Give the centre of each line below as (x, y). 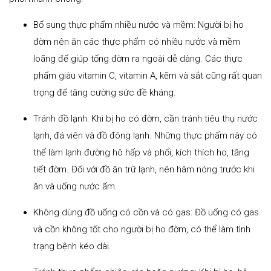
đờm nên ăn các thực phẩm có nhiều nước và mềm (137, 41)
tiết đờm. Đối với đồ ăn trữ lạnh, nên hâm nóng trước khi (144, 169)
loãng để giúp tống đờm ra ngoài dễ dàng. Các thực (138, 58)
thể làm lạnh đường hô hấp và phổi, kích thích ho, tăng (141, 152)
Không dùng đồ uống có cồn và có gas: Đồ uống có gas (146, 212)
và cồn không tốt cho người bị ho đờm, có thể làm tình (142, 229)
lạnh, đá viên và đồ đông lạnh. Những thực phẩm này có (145, 135)
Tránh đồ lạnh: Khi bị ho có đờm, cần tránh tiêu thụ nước (145, 118)
